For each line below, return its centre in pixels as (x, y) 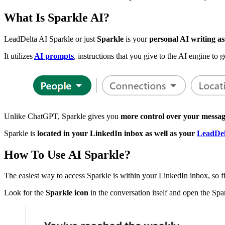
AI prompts (54, 56)
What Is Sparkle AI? (57, 17)
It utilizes (18, 56)
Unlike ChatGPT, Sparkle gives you (62, 116)
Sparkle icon (67, 193)
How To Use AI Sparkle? (67, 154)
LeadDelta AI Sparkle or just (50, 39)
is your (137, 39)
